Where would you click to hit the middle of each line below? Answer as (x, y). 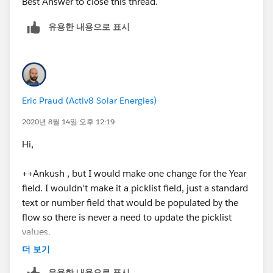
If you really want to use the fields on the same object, (135, 261)
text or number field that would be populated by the (130, 202)
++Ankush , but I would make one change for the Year (134, 173)
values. (36, 232)
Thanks (37, 7)
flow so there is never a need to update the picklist (127, 217)
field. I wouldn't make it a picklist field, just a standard (135, 188)
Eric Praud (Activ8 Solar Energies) (89, 100)
